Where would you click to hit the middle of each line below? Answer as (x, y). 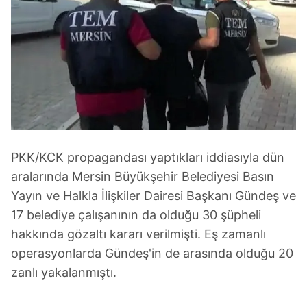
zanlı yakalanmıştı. (64, 273)
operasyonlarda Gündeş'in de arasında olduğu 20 (152, 254)
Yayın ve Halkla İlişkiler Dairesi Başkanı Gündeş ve (153, 196)
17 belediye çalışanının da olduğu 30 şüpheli (136, 215)
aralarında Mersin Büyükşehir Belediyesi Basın (143, 177)
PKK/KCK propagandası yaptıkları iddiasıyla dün (148, 158)
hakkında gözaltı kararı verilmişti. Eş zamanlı (138, 234)
